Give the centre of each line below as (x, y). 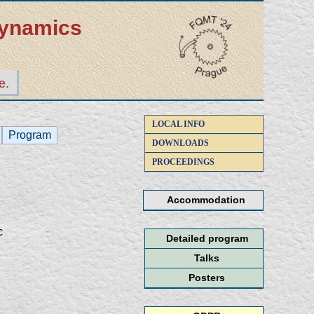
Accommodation (206, 200)
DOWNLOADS (180, 143)
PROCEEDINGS (183, 162)
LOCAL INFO (178, 124)
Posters (207, 278)
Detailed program (207, 238)
